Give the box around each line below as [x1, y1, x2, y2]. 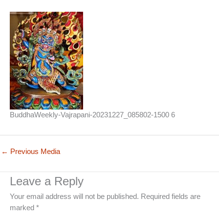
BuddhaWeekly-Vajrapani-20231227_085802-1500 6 [10, 110, 175, 119]
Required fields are [141, 192, 200, 200]
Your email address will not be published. [10, 192, 139, 200]
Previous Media [8, 147, 60, 155]
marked [10, 203, 36, 212]
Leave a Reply [10, 175, 84, 188]
